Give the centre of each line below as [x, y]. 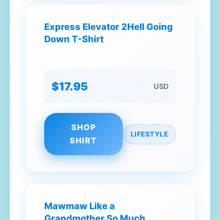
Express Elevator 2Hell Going [109, 27]
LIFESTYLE [149, 134]
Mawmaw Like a [80, 206]
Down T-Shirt [74, 39]
